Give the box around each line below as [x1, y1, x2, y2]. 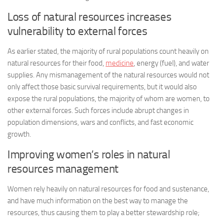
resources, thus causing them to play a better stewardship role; [7, 208, 200, 217]
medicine [106, 59, 134, 68]
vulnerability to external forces [7, 25, 147, 38]
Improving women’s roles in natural [7, 148, 170, 161]
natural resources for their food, [7, 59, 106, 68]
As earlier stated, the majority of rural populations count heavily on [7, 47, 209, 56]
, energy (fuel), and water [134, 59, 209, 68]
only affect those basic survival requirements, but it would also [7, 82, 197, 91]
